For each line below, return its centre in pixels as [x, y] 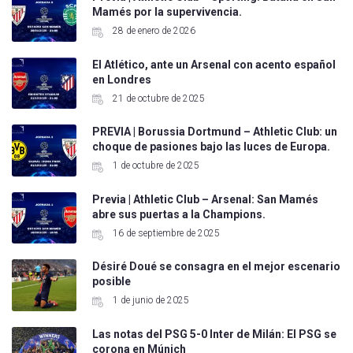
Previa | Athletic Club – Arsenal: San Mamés [205, 199]
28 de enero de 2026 [152, 31]
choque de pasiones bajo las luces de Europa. [211, 147]
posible [111, 282]
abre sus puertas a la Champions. [178, 214]
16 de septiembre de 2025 [165, 233]
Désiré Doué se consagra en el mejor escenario [216, 267]
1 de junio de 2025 [149, 301]
